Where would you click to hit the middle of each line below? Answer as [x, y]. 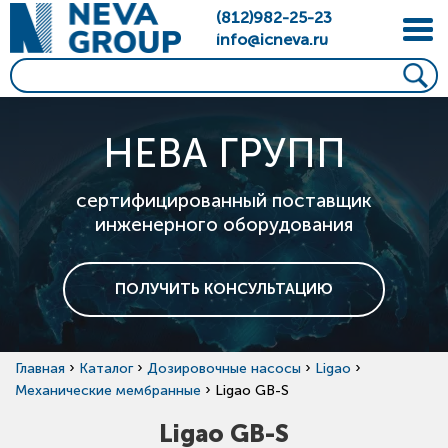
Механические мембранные [108, 390]
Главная [40, 368]
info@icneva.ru [272, 39]
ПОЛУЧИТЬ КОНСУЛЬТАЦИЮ [224, 289]
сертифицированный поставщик [224, 200]
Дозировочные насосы [224, 368]
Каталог [106, 368]
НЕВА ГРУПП [224, 153]
